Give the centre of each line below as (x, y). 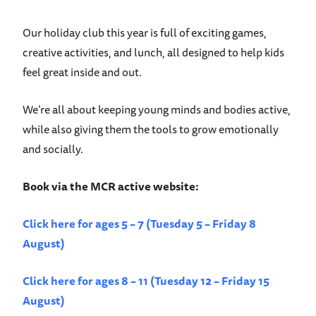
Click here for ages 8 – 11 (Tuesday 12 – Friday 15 (146, 281)
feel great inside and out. (82, 72)
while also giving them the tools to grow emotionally (151, 129)
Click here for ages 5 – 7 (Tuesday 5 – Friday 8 (139, 224)
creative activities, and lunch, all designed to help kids (153, 53)
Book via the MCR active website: (111, 187)
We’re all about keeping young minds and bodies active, (157, 110)
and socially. (53, 149)
